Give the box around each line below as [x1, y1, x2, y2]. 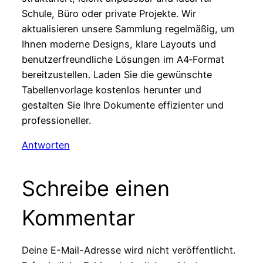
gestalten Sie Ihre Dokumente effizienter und [21, 99, 224, 112]
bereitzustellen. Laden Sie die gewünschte [21, 69, 212, 81]
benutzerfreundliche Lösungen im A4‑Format [21, 53, 224, 66]
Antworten [21, 139, 70, 151]
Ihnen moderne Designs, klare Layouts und [21, 38, 216, 50]
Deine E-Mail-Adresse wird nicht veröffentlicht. [21, 244, 235, 256]
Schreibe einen [21, 176, 170, 202]
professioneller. [21, 114, 91, 127]
